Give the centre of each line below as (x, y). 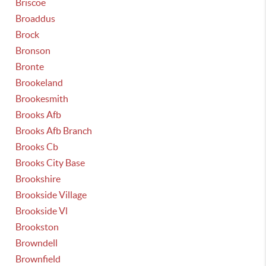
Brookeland (39, 83)
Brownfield (38, 259)
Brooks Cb (37, 147)
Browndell (37, 243)
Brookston (37, 227)
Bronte (30, 66)
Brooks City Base (50, 163)
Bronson (33, 50)
